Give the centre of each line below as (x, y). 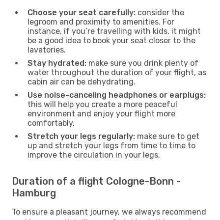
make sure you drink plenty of (142, 63)
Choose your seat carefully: (82, 12)
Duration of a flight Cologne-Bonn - (96, 181)
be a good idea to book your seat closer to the (111, 40)
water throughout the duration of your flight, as (117, 72)
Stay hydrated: (57, 63)
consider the (160, 12)
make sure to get (167, 136)
